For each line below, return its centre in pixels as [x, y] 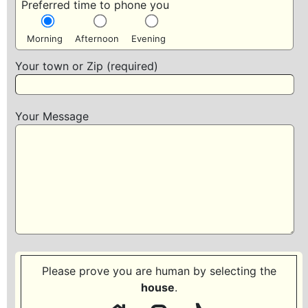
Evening [148, 39]
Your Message [52, 116]
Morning [45, 39]
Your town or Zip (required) [87, 66]
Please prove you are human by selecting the [159, 271]
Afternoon [97, 39]
